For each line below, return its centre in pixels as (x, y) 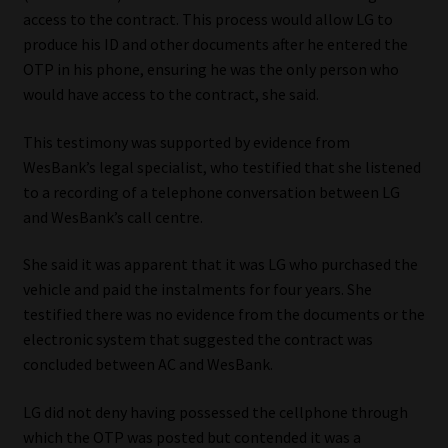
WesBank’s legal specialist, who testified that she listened (221, 166)
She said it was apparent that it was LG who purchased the (220, 264)
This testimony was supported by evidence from (186, 141)
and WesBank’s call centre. (112, 216)
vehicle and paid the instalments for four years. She (197, 289)
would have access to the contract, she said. (170, 93)
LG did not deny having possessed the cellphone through (215, 411)
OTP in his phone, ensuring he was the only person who (210, 68)
